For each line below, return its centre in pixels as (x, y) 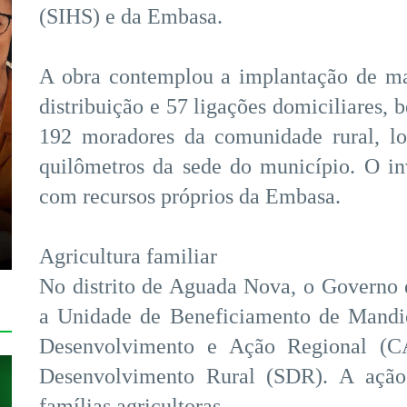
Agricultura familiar (128, 257)
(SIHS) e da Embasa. (131, 17)
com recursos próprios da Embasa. (190, 197)
